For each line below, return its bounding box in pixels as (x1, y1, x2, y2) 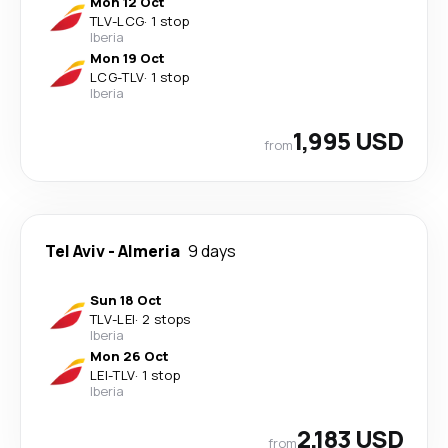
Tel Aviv (45, 240, 105, 262)
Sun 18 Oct (90, 291, 162, 309)
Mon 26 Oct (90, 347, 169, 365)
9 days (188, 240, 236, 262)
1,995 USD (293, 124, 403, 157)
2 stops (141, 310, 191, 328)
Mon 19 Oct (90, 49, 165, 67)
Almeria (118, 240, 180, 262)
